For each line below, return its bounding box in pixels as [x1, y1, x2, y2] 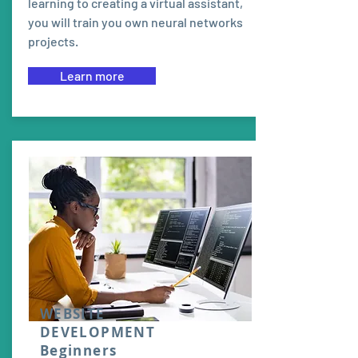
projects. [28, 34, 78, 49]
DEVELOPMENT [40, 323, 155, 341]
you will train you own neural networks [28, 14, 243, 30]
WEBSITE [40, 304, 105, 323]
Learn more [59, 68, 125, 83]
